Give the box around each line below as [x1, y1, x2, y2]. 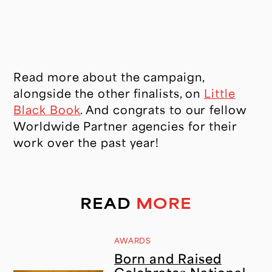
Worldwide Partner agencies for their [13, 118, 237, 133]
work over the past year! [13, 134, 160, 149]
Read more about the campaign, [13, 69, 205, 84]
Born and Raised [114, 250, 222, 267]
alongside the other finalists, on [13, 85, 205, 100]
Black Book [13, 101, 81, 117]
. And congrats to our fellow [80, 101, 246, 117]
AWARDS [114, 236, 152, 246]
